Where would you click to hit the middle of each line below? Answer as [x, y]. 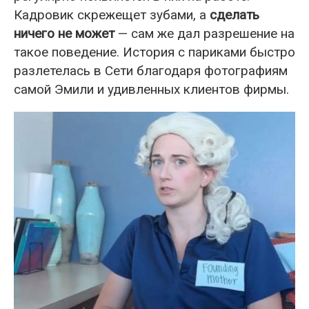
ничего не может [64, 34]
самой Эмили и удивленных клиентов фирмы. [151, 90]
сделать [235, 15]
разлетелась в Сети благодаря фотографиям [151, 71]
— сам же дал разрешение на [205, 34]
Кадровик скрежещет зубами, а [112, 15]
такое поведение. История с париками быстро [154, 52]
